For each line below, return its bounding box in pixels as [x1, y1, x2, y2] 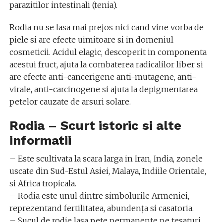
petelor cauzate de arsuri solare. [9, 97, 131, 107]
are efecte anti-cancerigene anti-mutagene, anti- [9, 72, 196, 82]
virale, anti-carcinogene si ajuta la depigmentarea [9, 84, 198, 94]
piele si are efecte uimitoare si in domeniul [9, 35, 173, 45]
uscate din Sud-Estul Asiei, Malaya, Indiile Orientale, [9, 166, 206, 176]
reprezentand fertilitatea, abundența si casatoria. [9, 203, 194, 213]
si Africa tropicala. [9, 178, 76, 188]
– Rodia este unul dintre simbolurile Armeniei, [9, 191, 189, 201]
